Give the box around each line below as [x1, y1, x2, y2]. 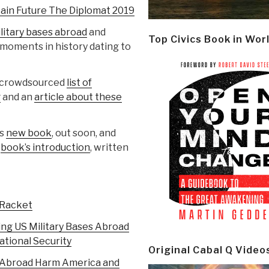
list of [67, 77, 92, 89]
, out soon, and [52, 127, 116, 139]
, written [90, 142, 128, 154]
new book [6, 127, 52, 139]
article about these [34, 91, 122, 103]
